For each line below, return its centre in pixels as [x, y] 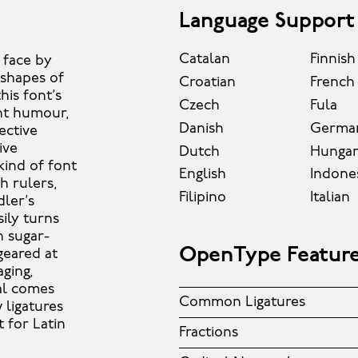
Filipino [203, 198]
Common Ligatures [242, 303]
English [203, 175]
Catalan [205, 60]
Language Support [267, 22]
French [332, 83]
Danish [201, 129]
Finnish [332, 60]
